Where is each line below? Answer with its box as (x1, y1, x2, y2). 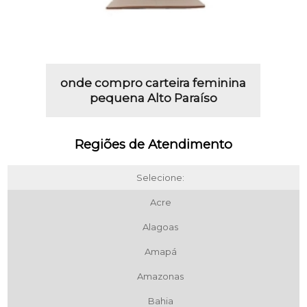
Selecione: (136, 171, 184, 183)
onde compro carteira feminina (60, 75, 247, 90)
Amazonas (137, 270, 184, 282)
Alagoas (143, 221, 178, 232)
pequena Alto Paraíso (89, 90, 217, 105)
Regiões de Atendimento (75, 136, 232, 152)
